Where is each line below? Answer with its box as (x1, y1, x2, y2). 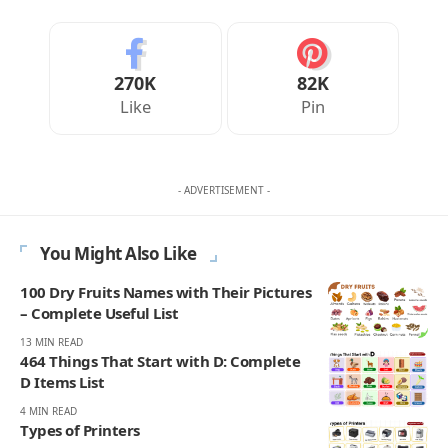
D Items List (20, 372, 104, 392)
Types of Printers (20, 420, 140, 440)
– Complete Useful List (20, 303, 178, 323)
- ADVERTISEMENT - (178, 183, 270, 197)
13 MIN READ (20, 335, 83, 349)
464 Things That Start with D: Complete (20, 351, 300, 371)
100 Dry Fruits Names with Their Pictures (20, 282, 311, 302)
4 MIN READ (20, 404, 77, 418)
